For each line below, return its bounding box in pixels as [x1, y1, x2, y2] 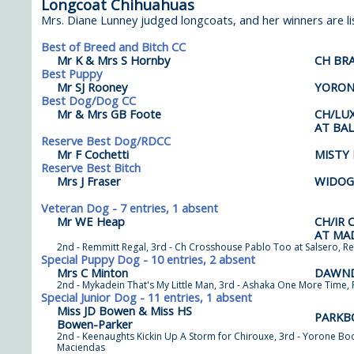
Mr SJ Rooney [57, 79, 127, 95]
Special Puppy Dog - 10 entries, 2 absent [41, 251, 255, 267]
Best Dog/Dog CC [41, 92, 136, 108]
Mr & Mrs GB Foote [57, 106, 161, 122]
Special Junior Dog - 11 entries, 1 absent [41, 289, 252, 305]
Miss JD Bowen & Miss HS [57, 303, 192, 318]
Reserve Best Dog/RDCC [41, 133, 171, 149]
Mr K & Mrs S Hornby [57, 52, 170, 68]
